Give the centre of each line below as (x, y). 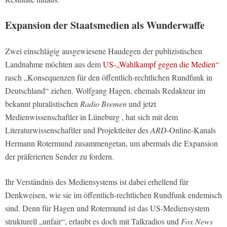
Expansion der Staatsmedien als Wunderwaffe (105, 25)
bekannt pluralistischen (43, 103)
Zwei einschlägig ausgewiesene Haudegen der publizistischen (104, 51)
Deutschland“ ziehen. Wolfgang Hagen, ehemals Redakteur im (105, 90)
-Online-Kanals (191, 130)
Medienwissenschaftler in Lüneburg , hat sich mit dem (91, 117)
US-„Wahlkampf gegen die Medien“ (161, 64)
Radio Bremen (103, 103)
